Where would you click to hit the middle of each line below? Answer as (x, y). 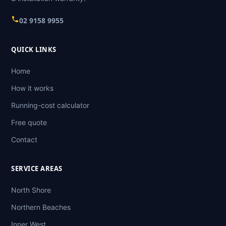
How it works (32, 88)
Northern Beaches (41, 207)
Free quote (29, 123)
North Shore (31, 190)
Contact (24, 140)
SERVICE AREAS (37, 169)
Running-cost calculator (50, 105)
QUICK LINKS (34, 50)
